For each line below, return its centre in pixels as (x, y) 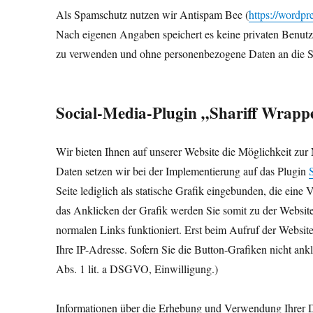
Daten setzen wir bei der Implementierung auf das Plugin (183, 171)
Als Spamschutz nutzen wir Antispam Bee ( (153, 14)
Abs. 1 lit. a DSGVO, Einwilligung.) (137, 269)
